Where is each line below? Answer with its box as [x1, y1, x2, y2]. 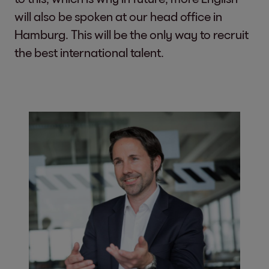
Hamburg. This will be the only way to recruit [14, 26, 249, 41]
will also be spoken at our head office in [14, 8, 222, 23]
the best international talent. [14, 44, 164, 59]
